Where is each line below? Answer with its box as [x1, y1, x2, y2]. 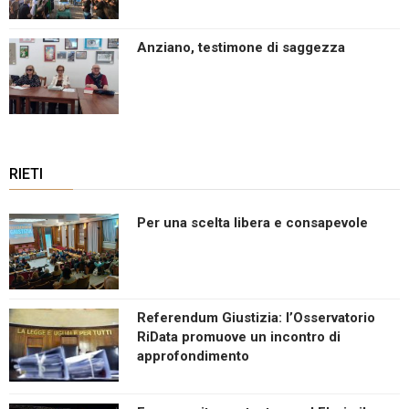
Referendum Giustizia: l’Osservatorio [137, 309, 375, 326]
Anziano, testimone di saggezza [137, 38, 345, 56]
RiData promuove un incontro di [137, 328, 341, 345]
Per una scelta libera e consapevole [137, 214, 368, 231]
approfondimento [137, 347, 249, 364]
